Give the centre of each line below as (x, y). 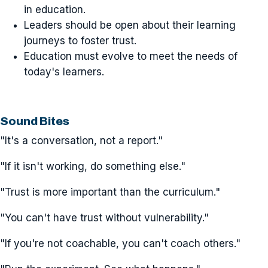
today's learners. (64, 71)
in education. (55, 9)
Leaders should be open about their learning (130, 25)
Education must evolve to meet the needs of (131, 56)
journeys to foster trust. (80, 40)
